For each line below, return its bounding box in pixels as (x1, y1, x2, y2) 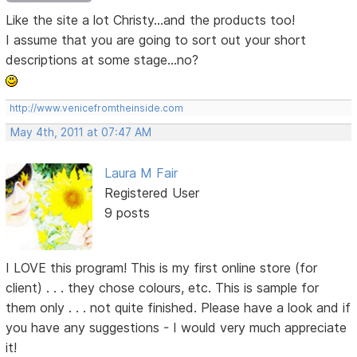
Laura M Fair (104, 165, 178, 182)
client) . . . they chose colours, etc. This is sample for (6, 279, 320, 296)
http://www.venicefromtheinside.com (10, 102, 184, 115)
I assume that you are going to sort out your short (6, 32, 307, 49)
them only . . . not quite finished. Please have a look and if (6, 299, 351, 316)
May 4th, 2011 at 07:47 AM (10, 126, 152, 139)
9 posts (104, 205, 150, 222)
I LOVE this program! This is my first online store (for (6, 259, 318, 276)
